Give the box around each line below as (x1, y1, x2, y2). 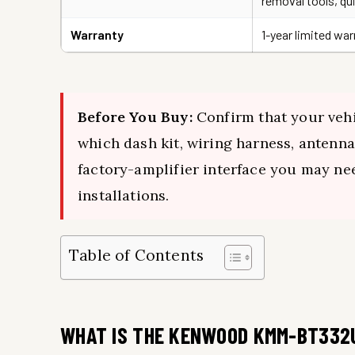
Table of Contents (69, 246, 204, 265)
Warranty (71, 26, 124, 42)
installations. (78, 185, 170, 204)
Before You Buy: (78, 107, 193, 126)
